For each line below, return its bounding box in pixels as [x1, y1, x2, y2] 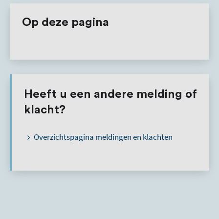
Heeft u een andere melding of [24, 88, 197, 100]
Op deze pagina [22, 17, 109, 28]
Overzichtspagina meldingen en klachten [32, 131, 173, 142]
